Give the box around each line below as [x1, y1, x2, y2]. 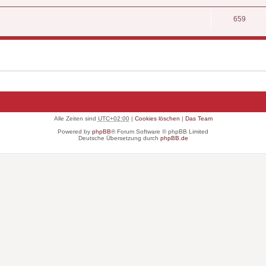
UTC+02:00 [97, 115, 129, 122]
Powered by [58, 128, 92, 135]
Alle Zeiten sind [53, 115, 98, 122]
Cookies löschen [134, 115, 180, 122]
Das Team [185, 115, 213, 122]
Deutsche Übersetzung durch [78, 134, 160, 141]
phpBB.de [160, 134, 188, 141]
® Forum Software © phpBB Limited [111, 128, 208, 135]
